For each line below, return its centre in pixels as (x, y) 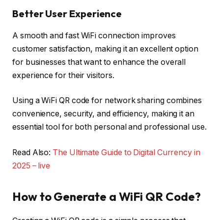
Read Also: (33, 152)
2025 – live (31, 165)
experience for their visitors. (63, 75)
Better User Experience (67, 14)
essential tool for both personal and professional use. (110, 127)
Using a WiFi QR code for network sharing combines (107, 101)
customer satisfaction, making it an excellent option (105, 49)
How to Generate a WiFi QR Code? (107, 197)
